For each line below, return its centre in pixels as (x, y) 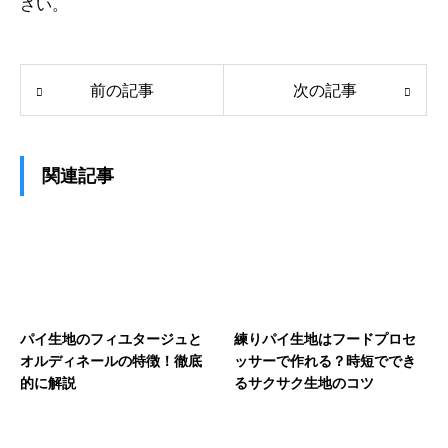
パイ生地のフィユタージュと (111, 338)
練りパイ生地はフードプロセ (325, 338)
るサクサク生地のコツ (304, 382)
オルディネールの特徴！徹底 (111, 360)
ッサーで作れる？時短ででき (325, 360)
